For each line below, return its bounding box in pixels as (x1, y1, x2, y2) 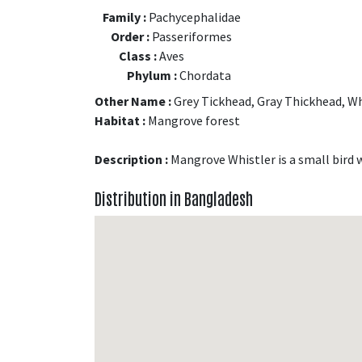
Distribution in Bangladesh (95, 187, 253, 208)
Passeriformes (149, 27, 232, 44)
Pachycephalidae (146, 8, 241, 25)
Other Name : (95, 92, 171, 109)
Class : (119, 47, 157, 64)
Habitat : (95, 112, 145, 128)
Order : (111, 27, 149, 44)
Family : (103, 8, 146, 25)
